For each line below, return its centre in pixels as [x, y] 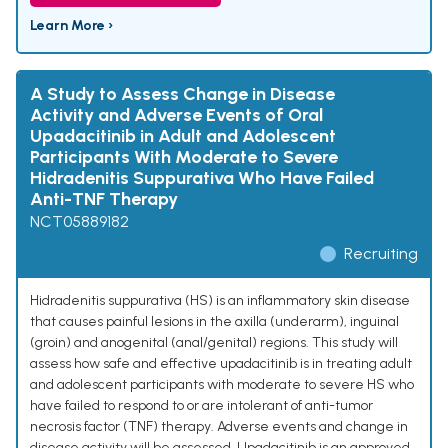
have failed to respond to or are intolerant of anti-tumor [201, 406]
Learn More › [71, 26]
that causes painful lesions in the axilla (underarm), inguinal [214, 322]
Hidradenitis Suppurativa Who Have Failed [202, 178]
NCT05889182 [79, 222]
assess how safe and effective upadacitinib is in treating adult [221, 364]
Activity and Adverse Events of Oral [176, 115]
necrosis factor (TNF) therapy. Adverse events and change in [219, 427]
